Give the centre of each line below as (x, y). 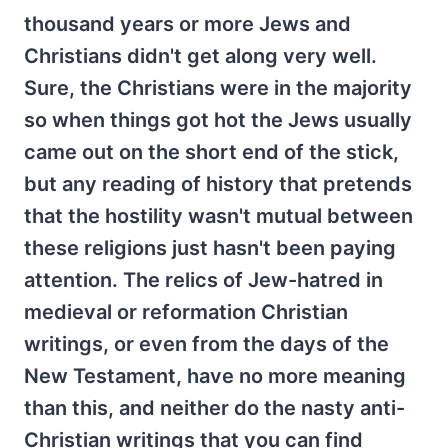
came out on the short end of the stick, (211, 152)
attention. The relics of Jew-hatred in (203, 280)
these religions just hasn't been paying (210, 248)
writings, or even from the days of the (206, 344)
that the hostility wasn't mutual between (218, 216)
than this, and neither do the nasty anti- (214, 408)
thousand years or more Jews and (187, 24)
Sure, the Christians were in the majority (218, 88)
